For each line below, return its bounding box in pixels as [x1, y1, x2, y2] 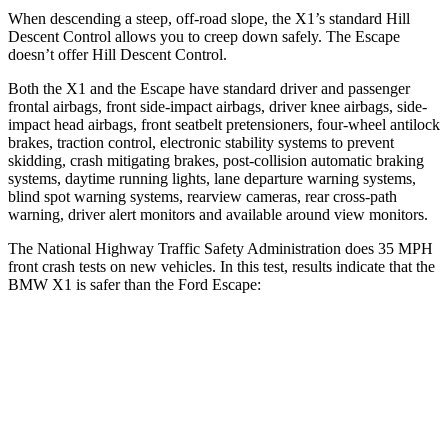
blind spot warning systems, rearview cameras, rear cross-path [8, 187, 397, 205]
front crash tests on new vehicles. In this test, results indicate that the [8, 257, 435, 275]
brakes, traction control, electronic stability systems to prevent [8, 133, 394, 151]
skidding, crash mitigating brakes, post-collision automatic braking [8, 151, 424, 169]
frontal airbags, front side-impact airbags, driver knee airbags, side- [8, 97, 427, 115]
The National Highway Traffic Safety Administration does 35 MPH [8, 239, 433, 257]
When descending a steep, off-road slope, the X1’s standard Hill [8, 9, 410, 27]
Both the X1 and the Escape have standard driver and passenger [8, 79, 410, 97]
